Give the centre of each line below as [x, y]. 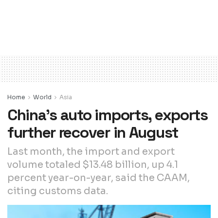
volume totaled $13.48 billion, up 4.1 [93, 164]
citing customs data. [58, 191]
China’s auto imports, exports [108, 115]
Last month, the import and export [91, 151]
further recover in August [93, 132]
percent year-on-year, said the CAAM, [99, 178]
